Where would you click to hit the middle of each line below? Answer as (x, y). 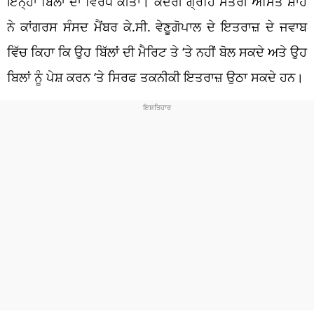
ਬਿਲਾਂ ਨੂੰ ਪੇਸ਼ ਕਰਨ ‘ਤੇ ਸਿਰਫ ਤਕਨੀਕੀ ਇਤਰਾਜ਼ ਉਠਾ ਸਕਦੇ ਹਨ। (155, 77)
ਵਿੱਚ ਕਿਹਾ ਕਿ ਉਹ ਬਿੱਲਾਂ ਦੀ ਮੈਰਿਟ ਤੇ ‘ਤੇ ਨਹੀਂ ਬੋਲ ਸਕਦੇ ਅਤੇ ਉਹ (157, 52)
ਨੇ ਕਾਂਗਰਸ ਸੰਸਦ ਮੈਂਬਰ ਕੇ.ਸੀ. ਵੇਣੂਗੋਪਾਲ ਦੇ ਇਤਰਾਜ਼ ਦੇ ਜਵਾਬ (157, 26)
